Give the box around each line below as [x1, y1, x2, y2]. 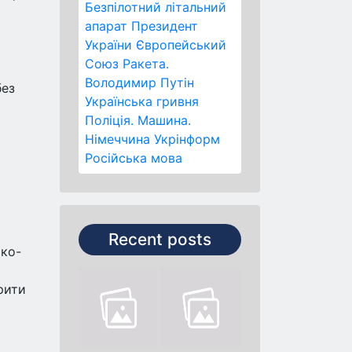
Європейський [136, 37, 226, 53]
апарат [85, 18, 127, 34]
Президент [131, 18, 198, 34]
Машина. [137, 112, 191, 128]
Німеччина [85, 131, 150, 147]
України [85, 37, 132, 53]
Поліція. [85, 112, 134, 128]
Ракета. [123, 56, 169, 71]
